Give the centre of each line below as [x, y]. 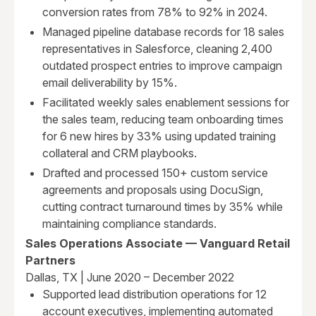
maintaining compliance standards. [129, 224]
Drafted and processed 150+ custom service [155, 173]
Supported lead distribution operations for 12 [154, 294]
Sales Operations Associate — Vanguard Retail [158, 244]
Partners [50, 261]
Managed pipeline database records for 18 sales [163, 32]
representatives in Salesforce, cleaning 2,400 [157, 49]
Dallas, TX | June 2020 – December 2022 [130, 278]
